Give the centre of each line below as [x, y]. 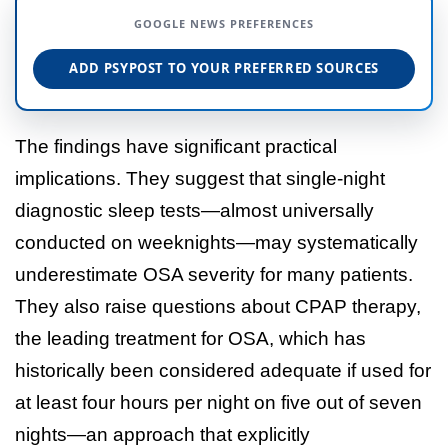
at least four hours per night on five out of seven [218, 402]
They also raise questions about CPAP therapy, [218, 306]
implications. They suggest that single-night [200, 178]
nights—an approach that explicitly [162, 434]
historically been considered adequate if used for [223, 370]
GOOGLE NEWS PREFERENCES [224, 23]
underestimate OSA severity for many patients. [214, 274]
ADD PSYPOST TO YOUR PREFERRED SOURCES [224, 68]
